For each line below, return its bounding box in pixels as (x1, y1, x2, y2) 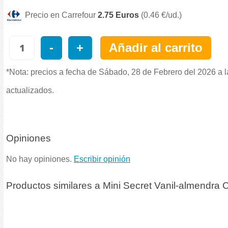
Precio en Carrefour (25, 11, 98, 19)
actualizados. (6, 86, 54, 95)
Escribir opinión (74, 155, 130, 163)
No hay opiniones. (6, 155, 74, 163)
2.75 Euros (98, 11, 139, 19)
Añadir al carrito (108, 41, 203, 55)
